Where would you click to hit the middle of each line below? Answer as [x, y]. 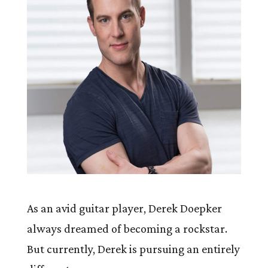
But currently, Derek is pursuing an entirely [133, 249]
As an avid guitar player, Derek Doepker [124, 208]
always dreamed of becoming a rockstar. [127, 229]
